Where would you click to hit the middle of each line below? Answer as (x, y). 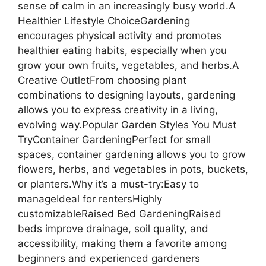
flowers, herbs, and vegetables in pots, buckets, (133, 169)
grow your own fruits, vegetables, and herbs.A (129, 65)
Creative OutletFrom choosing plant (102, 80)
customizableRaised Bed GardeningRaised (120, 213)
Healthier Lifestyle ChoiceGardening (104, 20)
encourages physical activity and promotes (120, 35)
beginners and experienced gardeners (109, 258)
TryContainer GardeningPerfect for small (114, 139)
